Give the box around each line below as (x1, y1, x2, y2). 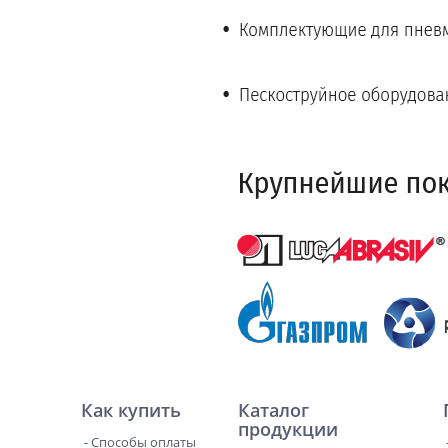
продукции (238, 417, 338, 441)
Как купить (81, 398, 181, 422)
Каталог (238, 398, 309, 422)
